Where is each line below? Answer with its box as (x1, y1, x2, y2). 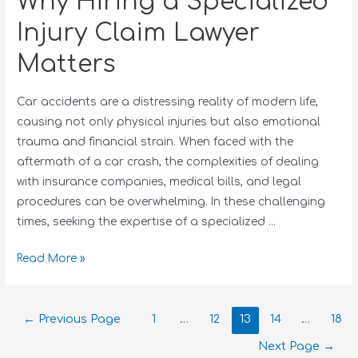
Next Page (257, 340, 323, 353)
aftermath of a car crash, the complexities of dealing (17, 155, 320, 168)
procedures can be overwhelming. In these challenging (17, 195, 326, 208)
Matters (17, 50, 117, 78)
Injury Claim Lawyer (17, 19, 261, 46)
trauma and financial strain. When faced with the (17, 135, 294, 148)
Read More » (17, 253, 86, 265)
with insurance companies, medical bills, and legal (17, 175, 302, 188)
